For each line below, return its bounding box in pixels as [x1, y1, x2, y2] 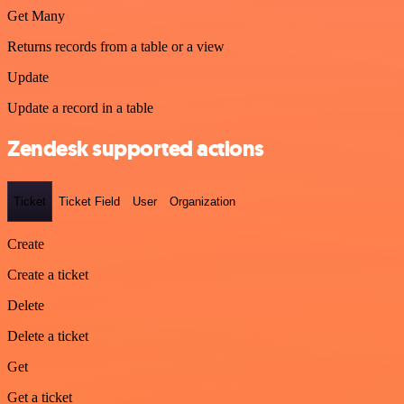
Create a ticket [7, 267, 88, 283]
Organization [170, 195, 235, 209]
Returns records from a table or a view [7, 39, 225, 54]
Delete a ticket [7, 328, 88, 344]
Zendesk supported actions [7, 133, 264, 163]
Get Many [7, 8, 65, 23]
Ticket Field [59, 195, 120, 209]
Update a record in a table [7, 100, 153, 115]
